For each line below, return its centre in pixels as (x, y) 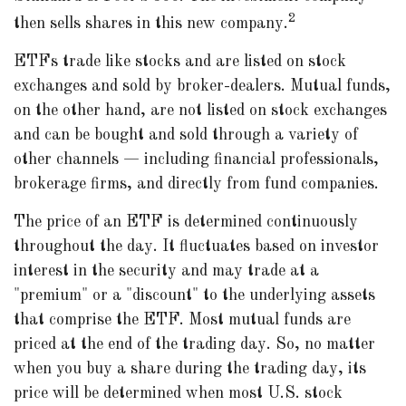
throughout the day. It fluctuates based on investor (196, 246)
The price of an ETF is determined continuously (186, 222)
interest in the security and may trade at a (166, 271)
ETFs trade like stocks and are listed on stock (180, 62)
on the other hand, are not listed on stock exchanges (200, 111)
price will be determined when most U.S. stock (178, 393)
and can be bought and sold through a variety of (186, 135)
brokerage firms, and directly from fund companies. (196, 184)
